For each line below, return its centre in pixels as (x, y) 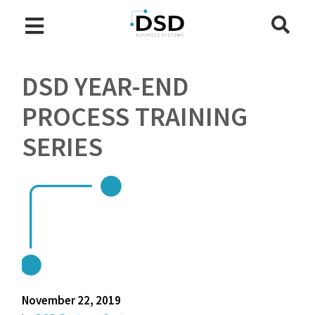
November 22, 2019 (72, 300)
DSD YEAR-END (105, 86)
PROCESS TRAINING (135, 116)
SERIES (63, 147)
